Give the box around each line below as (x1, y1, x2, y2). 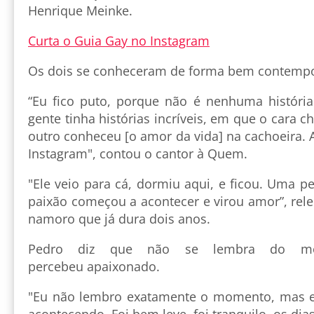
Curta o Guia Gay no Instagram (28, 32, 210, 49)
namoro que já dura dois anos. (28, 210, 210, 227)
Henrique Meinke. (28, 1, 132, 19)
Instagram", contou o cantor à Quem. (28, 144, 247, 162)
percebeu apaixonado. (28, 257, 160, 275)
